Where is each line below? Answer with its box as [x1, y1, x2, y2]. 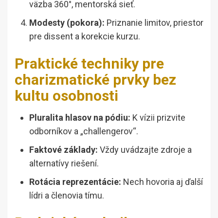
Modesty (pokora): [29, 18, 105, 28]
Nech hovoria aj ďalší [121, 177, 203, 187]
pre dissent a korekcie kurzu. [29, 31, 140, 42]
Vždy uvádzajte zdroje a [98, 145, 192, 155]
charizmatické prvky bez [15, 71, 176, 89]
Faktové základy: [29, 145, 98, 155]
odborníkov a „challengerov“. [29, 126, 138, 137]
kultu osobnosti [15, 87, 118, 105]
